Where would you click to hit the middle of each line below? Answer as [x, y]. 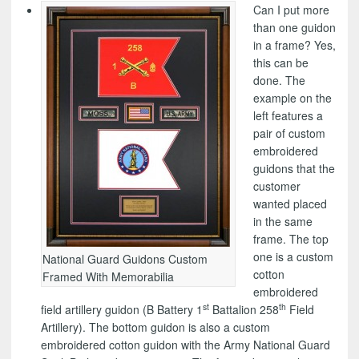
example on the [293, 98]
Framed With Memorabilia [108, 277]
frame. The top [291, 239]
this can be [281, 63]
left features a [288, 116]
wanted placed [290, 204]
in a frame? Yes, [295, 45]
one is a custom [294, 257]
